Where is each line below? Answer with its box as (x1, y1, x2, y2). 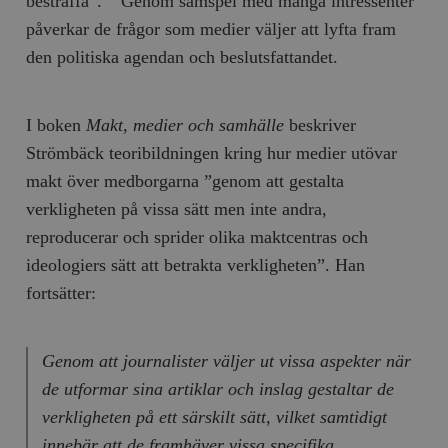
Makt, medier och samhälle (86, 114, 290, 135)
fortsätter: (26, 282, 97, 303)
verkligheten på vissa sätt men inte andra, (26, 198, 328, 219)
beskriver (289, 114, 357, 135)
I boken (26, 114, 87, 135)
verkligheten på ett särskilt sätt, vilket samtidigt (41, 406, 387, 427)
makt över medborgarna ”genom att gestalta (26, 170, 345, 191)
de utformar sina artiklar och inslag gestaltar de (41, 378, 394, 399)
